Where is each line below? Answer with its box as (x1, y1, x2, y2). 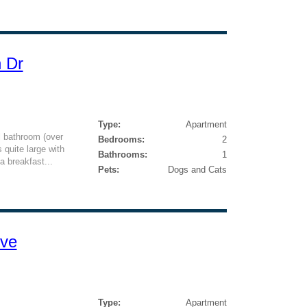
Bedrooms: (97, 134, 145, 145)
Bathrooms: (97, 149, 147, 160)
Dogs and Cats (167, 164, 227, 175)
